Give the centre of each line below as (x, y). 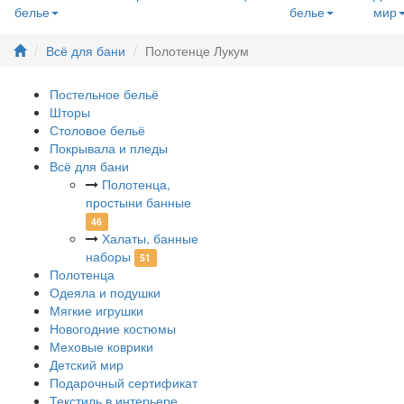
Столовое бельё (97, 129)
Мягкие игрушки (96, 310)
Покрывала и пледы (109, 147)
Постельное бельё (104, 93)
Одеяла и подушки (105, 292)
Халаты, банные (150, 238)
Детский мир (87, 364)
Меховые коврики (101, 346)
